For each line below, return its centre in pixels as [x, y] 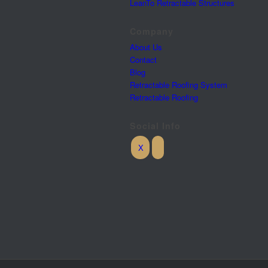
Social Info [155, 126]
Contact [143, 60]
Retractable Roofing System [179, 85]
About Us [146, 47]
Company [152, 31]
